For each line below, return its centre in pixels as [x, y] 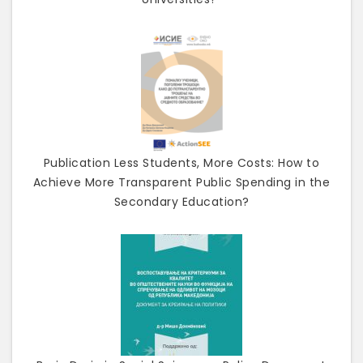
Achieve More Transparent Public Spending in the [181, 182]
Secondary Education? [181, 201]
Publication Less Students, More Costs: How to [181, 162]
